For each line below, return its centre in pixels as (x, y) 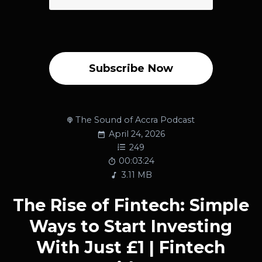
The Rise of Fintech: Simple (131, 205)
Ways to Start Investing (131, 226)
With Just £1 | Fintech (131, 247)
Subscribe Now (131, 68)
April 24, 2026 (137, 134)
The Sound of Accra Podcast (135, 120)
